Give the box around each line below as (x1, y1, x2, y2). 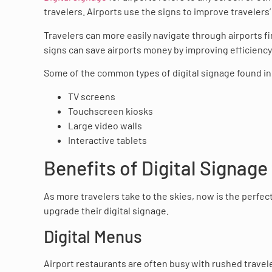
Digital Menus (44, 226, 142, 247)
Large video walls (68, 119, 142, 131)
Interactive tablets (68, 134, 147, 146)
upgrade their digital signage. (44, 204, 169, 216)
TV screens (68, 90, 115, 102)
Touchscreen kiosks (68, 104, 153, 117)
